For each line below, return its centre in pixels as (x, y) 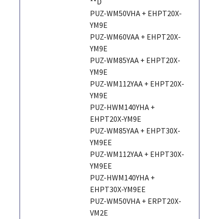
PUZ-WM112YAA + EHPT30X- (137, 154)
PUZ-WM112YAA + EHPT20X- (137, 83)
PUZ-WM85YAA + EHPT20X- (135, 60)
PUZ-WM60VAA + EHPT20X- (136, 36)
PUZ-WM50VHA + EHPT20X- (136, 13)
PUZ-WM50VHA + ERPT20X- (136, 201)
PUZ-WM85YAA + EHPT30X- (135, 130)
